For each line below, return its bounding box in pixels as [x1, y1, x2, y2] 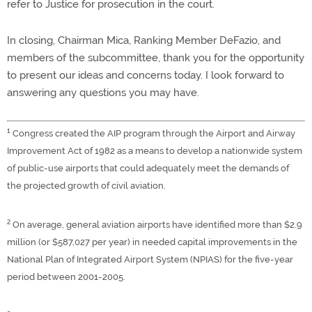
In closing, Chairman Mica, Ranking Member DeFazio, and [7, 34, 281, 47]
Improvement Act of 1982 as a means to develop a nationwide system [7, 146, 302, 157]
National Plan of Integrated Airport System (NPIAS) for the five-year [7, 254, 293, 265]
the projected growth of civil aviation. [7, 180, 166, 192]
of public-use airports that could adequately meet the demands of [7, 163, 289, 174]
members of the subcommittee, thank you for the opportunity [7, 52, 304, 64]
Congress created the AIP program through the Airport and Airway [10, 128, 295, 139]
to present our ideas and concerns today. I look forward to [7, 69, 284, 81]
